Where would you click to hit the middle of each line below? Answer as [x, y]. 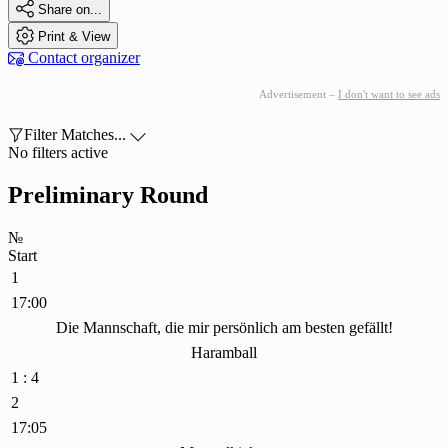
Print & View [74, 37]
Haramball [224, 353]
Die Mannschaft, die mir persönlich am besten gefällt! [224, 328]
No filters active [58, 153]
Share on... [70, 10]
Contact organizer [82, 58]
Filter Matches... [75, 135]
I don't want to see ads [389, 94]
